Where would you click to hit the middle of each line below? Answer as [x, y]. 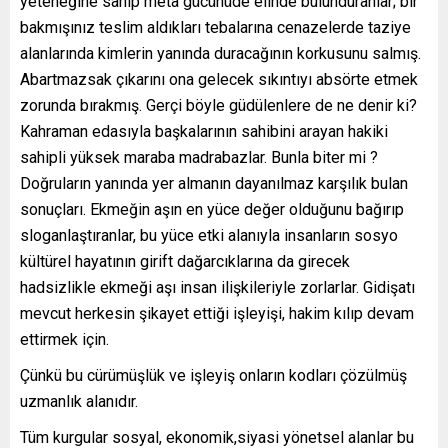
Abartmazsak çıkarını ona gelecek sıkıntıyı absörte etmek [219, 80]
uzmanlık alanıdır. [79, 402]
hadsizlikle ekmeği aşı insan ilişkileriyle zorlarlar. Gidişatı [217, 288]
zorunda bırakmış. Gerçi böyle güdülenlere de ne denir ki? [218, 106]
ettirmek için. [64, 340]
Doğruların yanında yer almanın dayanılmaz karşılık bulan [214, 184]
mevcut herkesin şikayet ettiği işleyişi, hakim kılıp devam [217, 314]
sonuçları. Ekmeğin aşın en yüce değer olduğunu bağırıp [212, 210]
